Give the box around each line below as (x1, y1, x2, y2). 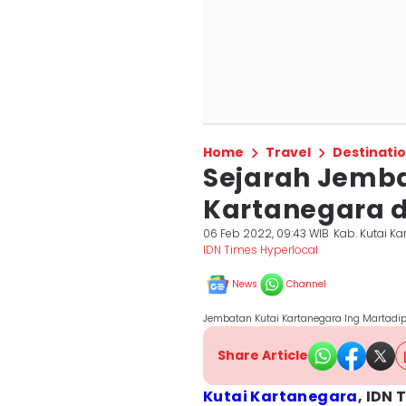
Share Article (217, 346, 308, 364)
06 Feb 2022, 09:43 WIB (203, 226, 329, 241)
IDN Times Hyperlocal (203, 242, 318, 257)
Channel (286, 277, 326, 291)
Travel (266, 143, 311, 161)
